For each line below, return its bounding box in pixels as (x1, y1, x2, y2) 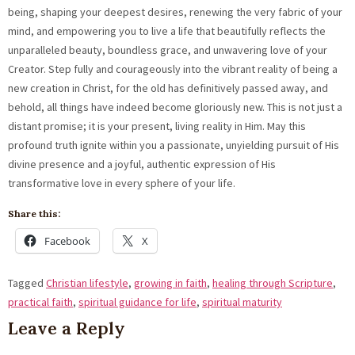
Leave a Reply (8, 317, 125, 340)
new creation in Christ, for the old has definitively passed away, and (8, 80, 328, 95)
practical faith (8, 295, 73, 310)
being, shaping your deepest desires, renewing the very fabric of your (8, 4, 342, 19)
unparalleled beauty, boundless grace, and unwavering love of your (8, 42, 327, 57)
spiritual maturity (202, 295, 282, 310)
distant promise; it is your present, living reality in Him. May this (8, 118, 306, 133)
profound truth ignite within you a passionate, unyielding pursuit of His (8, 137, 339, 152)
